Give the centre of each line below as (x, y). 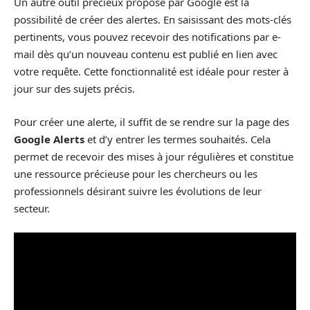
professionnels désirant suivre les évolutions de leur (138, 191)
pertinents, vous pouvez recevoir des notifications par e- (147, 37)
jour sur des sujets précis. (74, 89)
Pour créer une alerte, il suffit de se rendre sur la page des (152, 121)
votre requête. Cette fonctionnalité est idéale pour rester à (151, 71)
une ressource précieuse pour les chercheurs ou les (136, 173)
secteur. (32, 208)
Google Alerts (49, 139)
